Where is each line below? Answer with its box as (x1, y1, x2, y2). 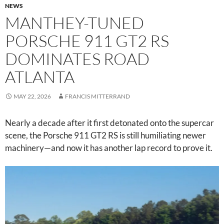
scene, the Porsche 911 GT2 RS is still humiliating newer (5, 130, 206, 140)
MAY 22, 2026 (13, 92, 51, 100)
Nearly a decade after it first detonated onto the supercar (5, 117, 214, 128)
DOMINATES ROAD (5, 48, 149, 69)
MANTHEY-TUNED (5, 12, 144, 33)
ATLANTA (5, 66, 74, 87)
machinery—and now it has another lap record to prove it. (5, 142, 212, 153)
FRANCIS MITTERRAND (65, 92, 130, 100)
